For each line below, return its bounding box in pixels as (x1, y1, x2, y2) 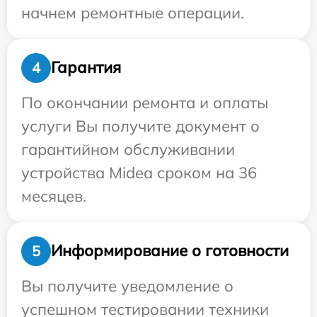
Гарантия (51, 57, 121, 78)
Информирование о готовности (51, 241, 289, 261)
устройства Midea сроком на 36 (21, 162, 257, 183)
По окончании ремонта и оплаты (21, 92, 268, 113)
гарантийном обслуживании (21, 139, 235, 159)
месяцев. (21, 185, 86, 206)
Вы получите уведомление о (21, 275, 234, 296)
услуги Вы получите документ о (21, 115, 260, 136)
